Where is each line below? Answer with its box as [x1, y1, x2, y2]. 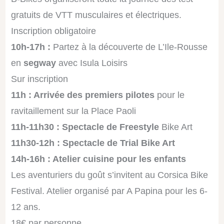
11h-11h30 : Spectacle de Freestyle [10, 121, 159, 132]
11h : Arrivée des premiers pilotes [10, 89, 154, 100]
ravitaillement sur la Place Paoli [10, 105, 136, 116]
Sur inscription [10, 73, 68, 84]
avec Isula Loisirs [55, 57, 127, 68]
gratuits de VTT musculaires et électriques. [10, 9, 181, 20]
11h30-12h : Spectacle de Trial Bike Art [10, 137, 175, 148]
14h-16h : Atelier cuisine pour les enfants [10, 153, 186, 164]
